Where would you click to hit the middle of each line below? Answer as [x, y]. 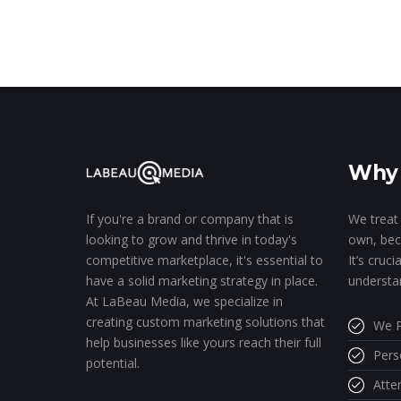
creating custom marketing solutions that [205, 322]
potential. [113, 363]
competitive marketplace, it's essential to [205, 260]
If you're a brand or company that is [190, 219]
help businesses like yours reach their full [204, 342]
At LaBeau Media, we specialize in [184, 301]
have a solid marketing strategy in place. [202, 281]
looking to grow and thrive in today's [192, 239]
